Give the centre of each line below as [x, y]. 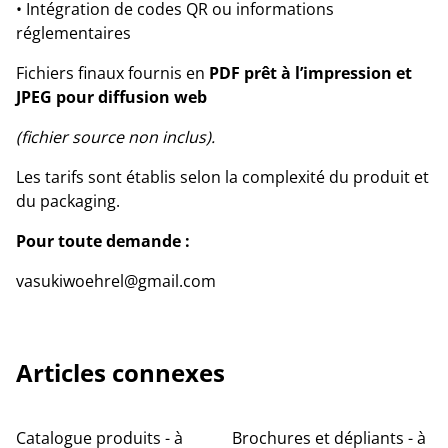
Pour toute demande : [103, 241]
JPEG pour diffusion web [111, 97]
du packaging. [68, 201]
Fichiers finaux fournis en [112, 73]
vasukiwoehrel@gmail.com [116, 281]
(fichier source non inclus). [115, 137]
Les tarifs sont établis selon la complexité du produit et [222, 177]
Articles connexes [120, 372]
